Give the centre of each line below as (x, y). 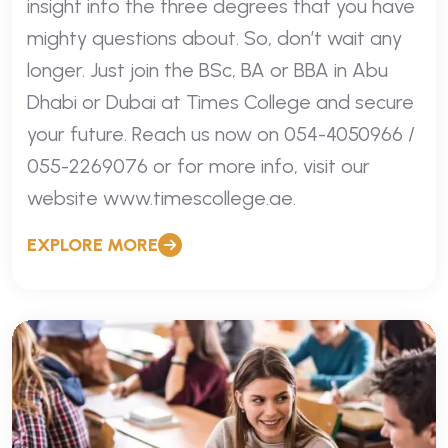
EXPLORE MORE (92, 244)
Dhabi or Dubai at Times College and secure (220, 101)
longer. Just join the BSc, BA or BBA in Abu (207, 69)
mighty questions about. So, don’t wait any (214, 37)
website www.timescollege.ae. (161, 197)
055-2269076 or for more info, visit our (198, 165)
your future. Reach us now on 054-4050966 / (221, 133)
